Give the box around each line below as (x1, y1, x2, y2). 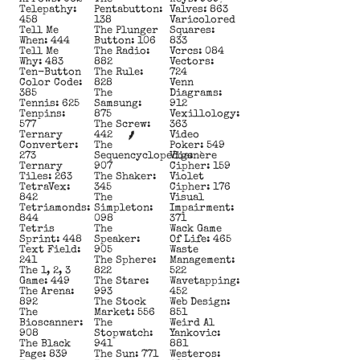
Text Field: (19, 244, 80, 256)
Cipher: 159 (169, 161, 231, 172)
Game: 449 (19, 276, 70, 287)
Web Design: (169, 297, 230, 308)
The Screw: (94, 119, 151, 130)
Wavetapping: (169, 276, 239, 287)
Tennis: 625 (19, 98, 80, 109)
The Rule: (94, 67, 144, 78)
